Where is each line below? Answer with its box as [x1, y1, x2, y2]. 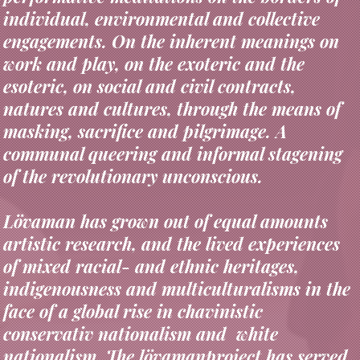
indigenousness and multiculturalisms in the [2, 250, 350, 273]
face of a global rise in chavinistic [2, 272, 263, 296]
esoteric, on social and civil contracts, [2, 47, 296, 71]
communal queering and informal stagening [2, 115, 342, 138]
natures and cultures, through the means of [2, 70, 341, 93]
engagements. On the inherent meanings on [2, 2, 339, 26]
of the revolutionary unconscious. [2, 137, 263, 161]
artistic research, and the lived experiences [2, 205, 340, 228]
